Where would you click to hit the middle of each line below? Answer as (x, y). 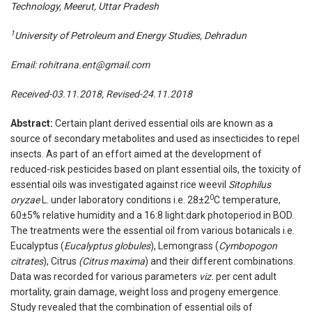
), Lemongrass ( (185, 246)
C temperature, (247, 200)
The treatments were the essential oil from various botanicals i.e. (153, 231)
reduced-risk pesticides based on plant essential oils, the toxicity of (156, 170)
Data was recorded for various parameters (105, 277)
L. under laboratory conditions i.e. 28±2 (126, 200)
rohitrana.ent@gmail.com (94, 65)
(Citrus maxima (111, 262)
